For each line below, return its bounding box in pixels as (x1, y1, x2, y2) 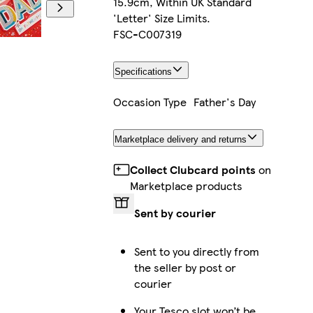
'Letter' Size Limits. (112, 10, 210, 27)
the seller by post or (133, 259, 236, 275)
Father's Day (193, 93, 256, 110)
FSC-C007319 (112, 26, 182, 43)
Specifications (114, 66, 172, 77)
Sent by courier (133, 204, 216, 221)
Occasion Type (112, 93, 187, 110)
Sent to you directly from (133, 242, 259, 259)
